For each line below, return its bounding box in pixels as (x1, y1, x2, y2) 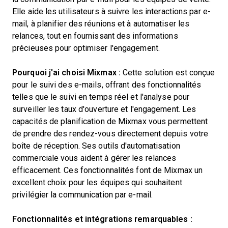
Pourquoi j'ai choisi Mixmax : (12, 68, 121, 77)
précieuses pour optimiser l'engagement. (12, 44, 160, 52)
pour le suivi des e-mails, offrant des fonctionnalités (12, 80, 202, 89)
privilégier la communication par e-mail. (12, 190, 153, 199)
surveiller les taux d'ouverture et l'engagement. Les (12, 105, 196, 113)
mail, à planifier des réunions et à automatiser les (12, 19, 190, 28)
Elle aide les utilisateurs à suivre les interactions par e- (12, 7, 211, 16)
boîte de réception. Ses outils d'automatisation (12, 141, 180, 150)
